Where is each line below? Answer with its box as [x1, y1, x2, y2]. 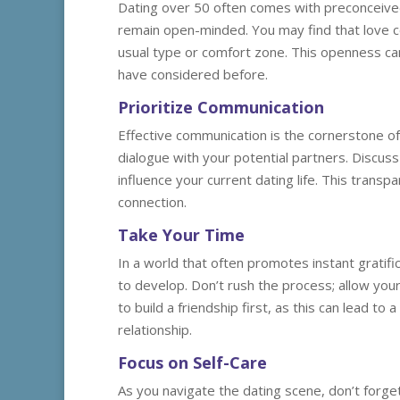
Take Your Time [118, 224, 245, 246]
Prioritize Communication [118, 96, 324, 118]
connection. [118, 193, 187, 211]
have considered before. [118, 65, 268, 83]
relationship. [118, 321, 192, 338]
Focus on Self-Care [118, 352, 267, 373]
